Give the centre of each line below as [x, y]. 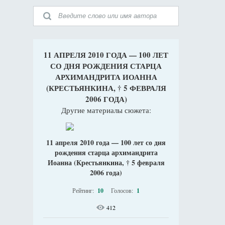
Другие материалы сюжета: [106, 110]
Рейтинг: [84, 190]
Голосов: [123, 190]
